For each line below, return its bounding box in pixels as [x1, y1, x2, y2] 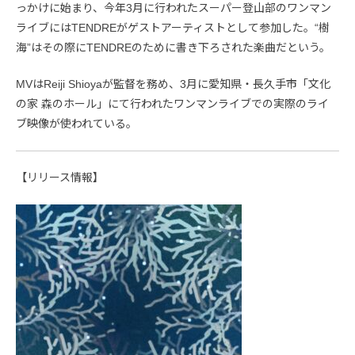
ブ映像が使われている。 [16, 117, 137, 131]
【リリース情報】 [16, 171, 104, 185]
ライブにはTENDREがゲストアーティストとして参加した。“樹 [16, 21, 330, 35]
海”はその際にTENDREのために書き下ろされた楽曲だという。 [16, 41, 330, 55]
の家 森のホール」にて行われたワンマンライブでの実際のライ [16, 97, 329, 111]
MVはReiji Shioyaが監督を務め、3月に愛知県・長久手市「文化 [16, 78, 330, 91]
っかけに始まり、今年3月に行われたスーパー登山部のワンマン [16, 2, 331, 15]
